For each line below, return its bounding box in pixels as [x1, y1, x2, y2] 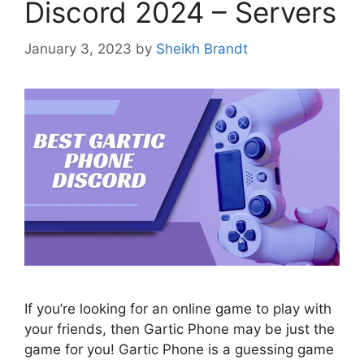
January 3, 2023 [24, 40, 132, 57]
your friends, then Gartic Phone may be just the [24, 321, 335, 338]
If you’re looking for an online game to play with [24, 301, 331, 318]
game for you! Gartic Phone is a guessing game [24, 341, 334, 358]
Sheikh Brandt [156, 40, 248, 57]
